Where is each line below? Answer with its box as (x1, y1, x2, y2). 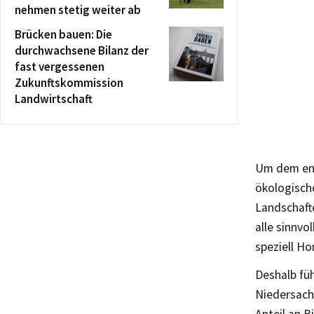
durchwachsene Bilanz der (15, 43, 149, 58)
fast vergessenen (15, 59, 104, 74)
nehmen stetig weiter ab (15, 2, 141, 18)
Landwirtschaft (15, 91, 93, 107)
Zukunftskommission (15, 75, 123, 90)
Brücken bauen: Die (15, 27, 112, 42)
